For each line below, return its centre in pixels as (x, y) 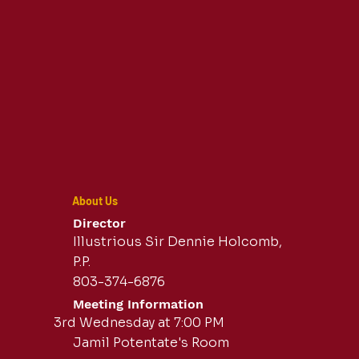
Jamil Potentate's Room (151, 343)
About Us (95, 201)
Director (99, 223)
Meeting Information (138, 305)
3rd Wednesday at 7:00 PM (139, 323)
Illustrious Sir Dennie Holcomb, (177, 242)
